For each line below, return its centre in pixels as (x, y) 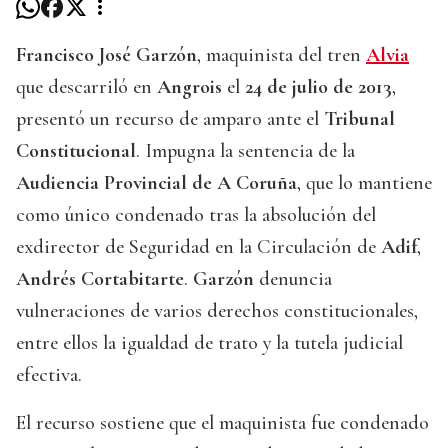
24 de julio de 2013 (318, 87)
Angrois (189, 87)
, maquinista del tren (281, 55)
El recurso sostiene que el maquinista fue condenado (222, 423)
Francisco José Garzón (106, 55)
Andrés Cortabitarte (100, 279)
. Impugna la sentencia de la (245, 151)
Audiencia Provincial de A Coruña (156, 183)
